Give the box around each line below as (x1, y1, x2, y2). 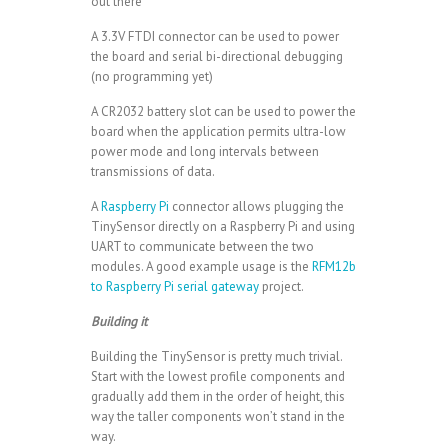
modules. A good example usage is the (90, 258, 312, 276)
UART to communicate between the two (90, 238, 314, 256)
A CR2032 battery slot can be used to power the (90, 103, 356, 121)
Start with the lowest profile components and (90, 368, 345, 386)
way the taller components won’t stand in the (90, 408, 345, 426)
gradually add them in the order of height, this (90, 388, 345, 406)
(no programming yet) (90, 68, 213, 86)
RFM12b (311, 258, 356, 276)
